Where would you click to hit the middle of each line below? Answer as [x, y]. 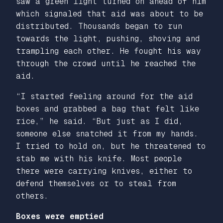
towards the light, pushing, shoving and [108, 38]
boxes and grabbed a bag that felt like [108, 109]
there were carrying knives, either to [104, 171]
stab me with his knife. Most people [99, 158]
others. [32, 196]
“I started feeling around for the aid [104, 96]
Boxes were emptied [60, 216]
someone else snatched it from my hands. [107, 133]
